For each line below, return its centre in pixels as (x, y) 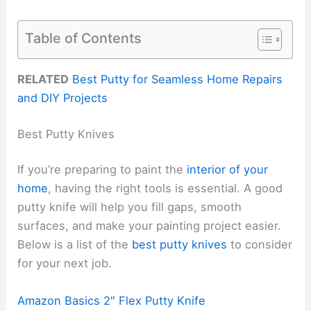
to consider (260, 245)
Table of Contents (84, 38)
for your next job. (65, 263)
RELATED (43, 79)
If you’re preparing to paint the (102, 170)
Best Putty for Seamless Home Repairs (178, 79)
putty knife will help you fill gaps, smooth (130, 207)
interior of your (228, 170)
